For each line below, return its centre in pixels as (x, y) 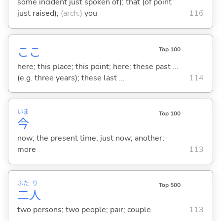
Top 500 (169, 185)
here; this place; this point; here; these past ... (98, 66)
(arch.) (71, 14)
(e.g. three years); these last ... (71, 78)
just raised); (39, 14)
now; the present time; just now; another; (91, 138)
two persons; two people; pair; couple (84, 209)
